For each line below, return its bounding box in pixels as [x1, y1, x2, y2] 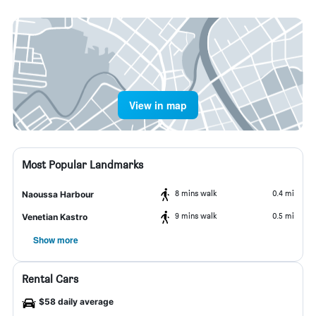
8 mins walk [175, 188, 217, 198]
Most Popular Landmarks [22, 158, 143, 171]
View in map [129, 98, 187, 112]
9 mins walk [175, 210, 217, 221]
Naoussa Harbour [22, 189, 94, 200]
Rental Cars [22, 272, 78, 286]
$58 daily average [39, 296, 114, 307]
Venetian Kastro [22, 212, 87, 222]
